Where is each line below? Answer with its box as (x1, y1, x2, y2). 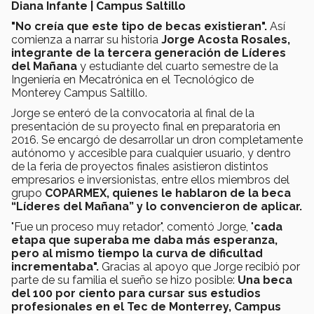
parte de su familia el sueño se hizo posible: (11, 273, 238, 287)
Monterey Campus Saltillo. (11, 86, 147, 100)
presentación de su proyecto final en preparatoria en (11, 119, 280, 133)
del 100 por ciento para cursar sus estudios (11, 286, 261, 300)
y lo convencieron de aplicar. (137, 199, 302, 213)
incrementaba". (11, 259, 99, 273)
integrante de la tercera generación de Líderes (11, 46, 286, 60)
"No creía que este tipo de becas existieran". (11, 19, 267, 33)
